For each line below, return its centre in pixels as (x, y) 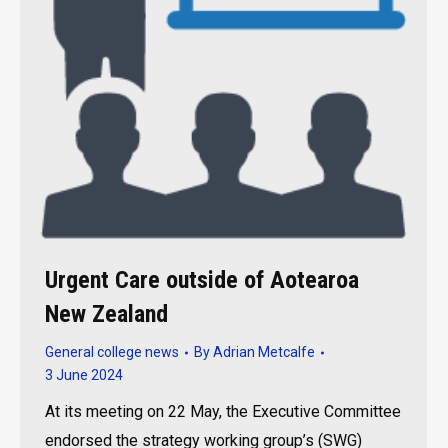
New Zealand (106, 314)
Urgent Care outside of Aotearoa (202, 280)
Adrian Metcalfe (264, 352)
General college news (112, 352)
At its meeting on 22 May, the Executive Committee (223, 411)
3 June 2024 (84, 375)
